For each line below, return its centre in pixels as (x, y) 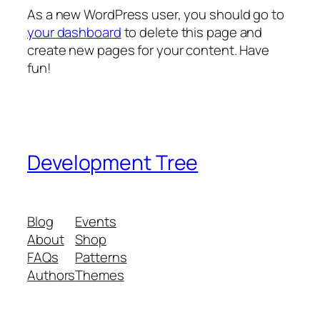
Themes (100, 275)
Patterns (101, 257)
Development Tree (113, 163)
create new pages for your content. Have (149, 50)
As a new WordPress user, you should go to (156, 14)
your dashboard (74, 32)
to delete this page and (192, 32)
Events (96, 222)
